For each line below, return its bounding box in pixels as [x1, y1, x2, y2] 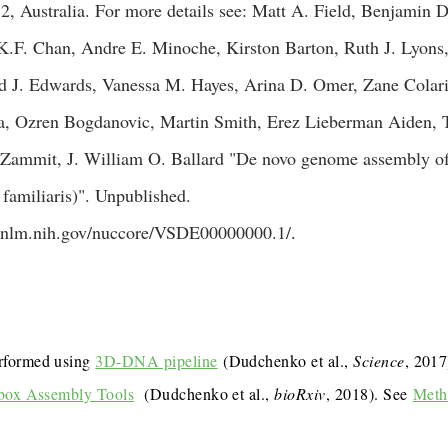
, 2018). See [325, 383, 413, 404]
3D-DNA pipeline [95, 350, 218, 371]
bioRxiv [274, 383, 326, 404]
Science [353, 350, 405, 371]
